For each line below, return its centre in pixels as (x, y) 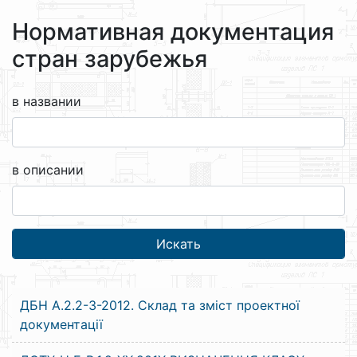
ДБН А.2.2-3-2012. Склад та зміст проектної (160, 305)
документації (61, 324)
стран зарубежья (110, 59)
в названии (47, 101)
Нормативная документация (173, 31)
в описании (48, 170)
